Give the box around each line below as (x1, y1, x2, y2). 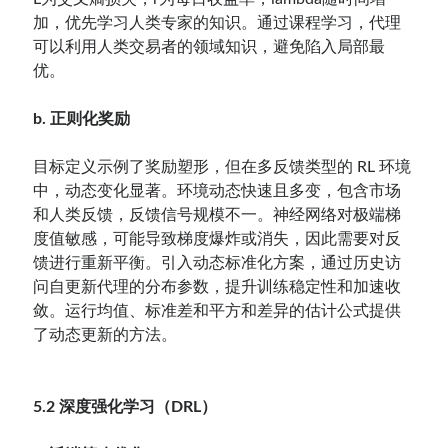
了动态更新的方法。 (33, 326, 178, 343)
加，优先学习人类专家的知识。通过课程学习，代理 (33, 14, 402, 31)
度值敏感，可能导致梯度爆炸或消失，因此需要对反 (33, 230, 402, 247)
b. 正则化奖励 (33, 110, 131, 127)
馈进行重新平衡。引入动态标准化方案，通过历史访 (33, 254, 402, 271)
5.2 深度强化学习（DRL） (33, 398, 218, 415)
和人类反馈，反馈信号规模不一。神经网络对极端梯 (33, 206, 402, 223)
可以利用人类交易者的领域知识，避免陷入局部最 (33, 38, 386, 55)
